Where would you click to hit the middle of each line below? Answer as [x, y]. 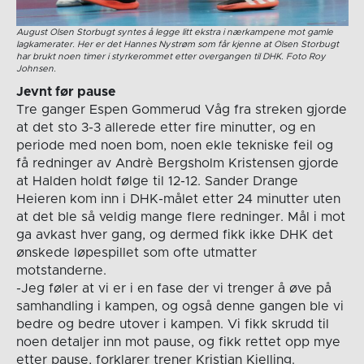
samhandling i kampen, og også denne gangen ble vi [180, 307]
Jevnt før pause [65, 92]
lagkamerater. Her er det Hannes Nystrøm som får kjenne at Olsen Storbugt [177, 45]
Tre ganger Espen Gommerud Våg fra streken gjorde [181, 110]
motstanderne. [61, 271]
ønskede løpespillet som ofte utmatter [136, 253]
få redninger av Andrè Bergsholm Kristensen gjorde [177, 164]
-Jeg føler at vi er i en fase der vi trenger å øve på [173, 289]
